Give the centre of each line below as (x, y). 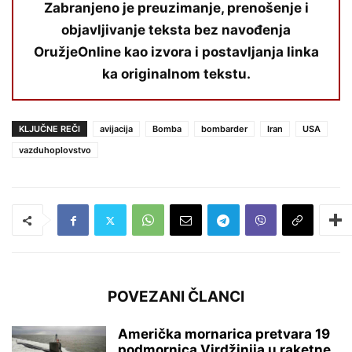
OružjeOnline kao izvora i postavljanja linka (176, 52)
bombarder (224, 129)
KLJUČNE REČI (49, 129)
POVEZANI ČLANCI (176, 297)
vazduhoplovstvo (55, 150)
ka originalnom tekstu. (176, 74)
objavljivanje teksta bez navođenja (176, 30)
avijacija (116, 129)
